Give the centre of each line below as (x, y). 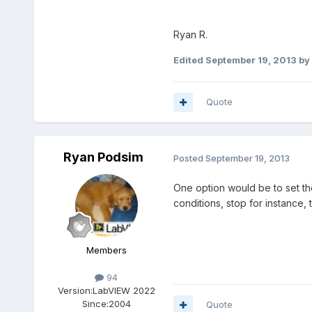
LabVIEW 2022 (124, 291)
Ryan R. (190, 35)
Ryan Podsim (104, 157)
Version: (75, 291)
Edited (189, 60)
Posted (189, 158)
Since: (95, 304)
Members (106, 250)
